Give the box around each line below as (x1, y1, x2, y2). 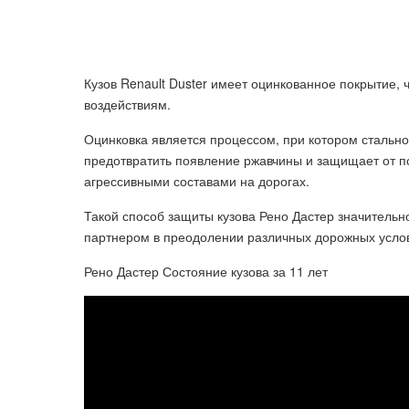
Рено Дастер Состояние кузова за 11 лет (84, 262, 328, 280)
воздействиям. (84, 95, 171, 113)
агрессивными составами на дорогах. (84, 172, 309, 190)
